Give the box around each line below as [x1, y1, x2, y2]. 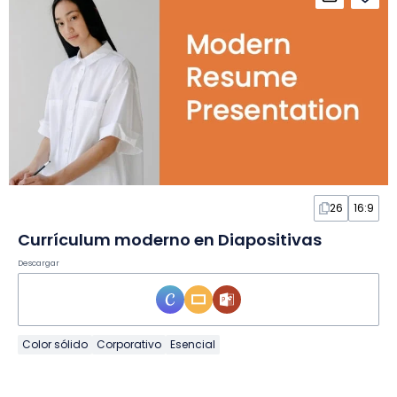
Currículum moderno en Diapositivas [18, 229, 322, 252]
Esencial [170, 337, 215, 353]
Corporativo [97, 337, 161, 353]
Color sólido [22, 337, 88, 353]
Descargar [18, 258, 59, 269]
